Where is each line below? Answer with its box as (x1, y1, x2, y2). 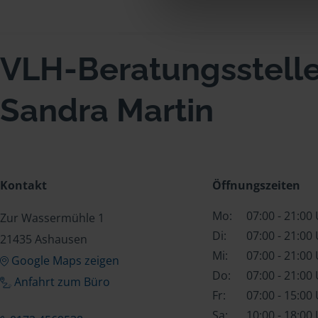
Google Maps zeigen (11, 252, 119, 268)
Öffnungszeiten (212, 177, 300, 193)
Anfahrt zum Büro (14, 273, 110, 290)
